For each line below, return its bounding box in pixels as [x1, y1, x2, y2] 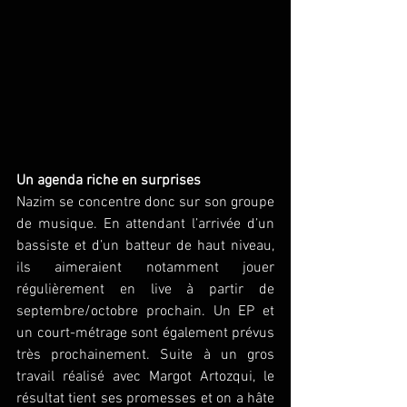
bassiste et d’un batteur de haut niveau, [16, 236, 274, 255]
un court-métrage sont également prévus [16, 323, 274, 342]
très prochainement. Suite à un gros [16, 345, 274, 364]
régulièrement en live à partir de [16, 280, 274, 299]
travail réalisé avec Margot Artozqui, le [16, 367, 274, 386]
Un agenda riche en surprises [16, 171, 201, 190]
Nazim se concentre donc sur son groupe [16, 193, 274, 212]
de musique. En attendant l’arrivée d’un [16, 214, 274, 233]
